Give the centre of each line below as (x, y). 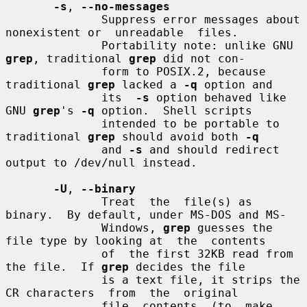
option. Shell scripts (173, 110)
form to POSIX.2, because (53, 71)
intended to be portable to (53, 123)
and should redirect (211, 149)
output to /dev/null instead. (101, 162)
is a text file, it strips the (53, 280)
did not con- (201, 58)
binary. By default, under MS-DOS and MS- (146, 214)
